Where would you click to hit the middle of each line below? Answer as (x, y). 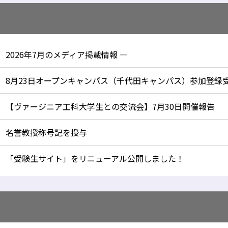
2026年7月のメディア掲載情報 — (67, 54)
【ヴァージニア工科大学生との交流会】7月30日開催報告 (110, 106)
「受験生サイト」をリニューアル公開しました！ (95, 158)
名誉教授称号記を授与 (46, 132)
